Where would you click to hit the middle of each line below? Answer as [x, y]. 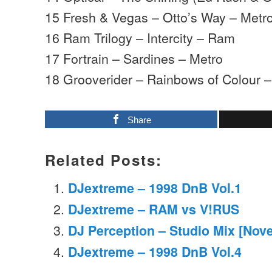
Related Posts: [104, 159]
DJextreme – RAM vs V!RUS [153, 209]
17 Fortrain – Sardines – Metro [134, 58]
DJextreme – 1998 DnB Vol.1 [155, 188]
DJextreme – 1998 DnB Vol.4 [155, 251]
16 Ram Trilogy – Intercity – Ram [140, 38]
